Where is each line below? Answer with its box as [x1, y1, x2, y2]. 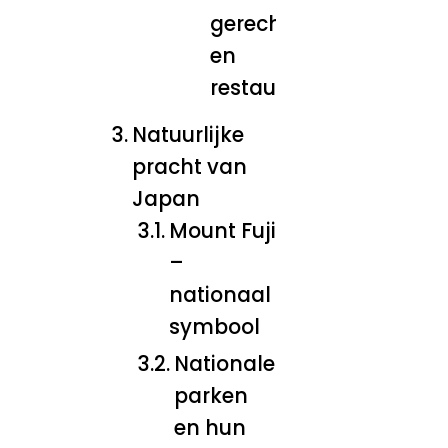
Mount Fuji [168, 216, 276, 245]
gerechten [210, 9, 317, 38]
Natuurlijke [132, 120, 245, 149]
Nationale [173, 349, 275, 378]
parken [173, 381, 248, 410]
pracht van [132, 152, 248, 181]
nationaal [168, 280, 271, 309]
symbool [168, 312, 260, 341]
